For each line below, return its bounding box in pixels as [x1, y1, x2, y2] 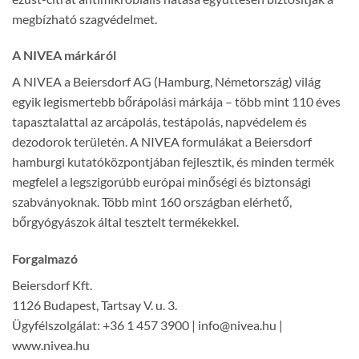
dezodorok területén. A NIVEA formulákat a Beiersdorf [12, 134, 312, 150]
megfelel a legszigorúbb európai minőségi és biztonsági [12, 174, 311, 190]
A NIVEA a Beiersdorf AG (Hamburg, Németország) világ [12, 74, 321, 90]
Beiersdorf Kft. [12, 277, 92, 293]
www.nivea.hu [12, 337, 90, 353]
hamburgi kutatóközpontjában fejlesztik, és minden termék [12, 154, 334, 170]
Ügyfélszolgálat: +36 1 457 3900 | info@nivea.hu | [12, 317, 283, 333]
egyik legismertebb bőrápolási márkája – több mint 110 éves [12, 94, 341, 110]
